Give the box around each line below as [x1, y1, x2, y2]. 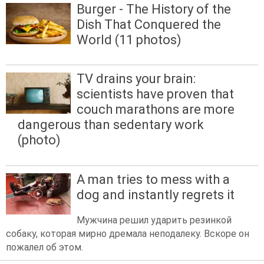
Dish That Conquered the [77, 17, 221, 32]
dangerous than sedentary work [18, 117, 204, 133]
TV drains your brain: [77, 71, 196, 87]
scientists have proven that [77, 87, 234, 102]
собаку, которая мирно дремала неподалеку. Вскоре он [6, 227, 249, 239]
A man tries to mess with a [77, 171, 230, 187]
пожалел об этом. [6, 241, 83, 253]
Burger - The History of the [77, 2, 231, 17]
